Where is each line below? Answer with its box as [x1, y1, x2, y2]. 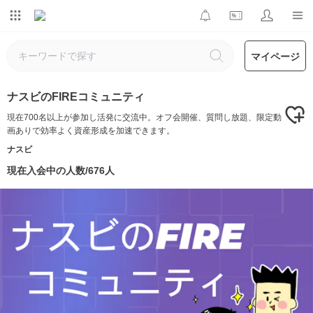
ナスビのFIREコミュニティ [7, 91, 145, 103]
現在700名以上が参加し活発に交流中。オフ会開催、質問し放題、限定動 [7, 112, 282, 122]
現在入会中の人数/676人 [7, 165, 115, 176]
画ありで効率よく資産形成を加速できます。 [7, 126, 175, 136]
